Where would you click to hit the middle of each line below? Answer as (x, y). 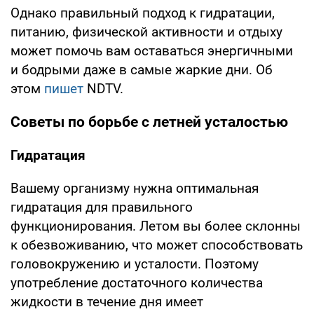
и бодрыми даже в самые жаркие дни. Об (142, 69)
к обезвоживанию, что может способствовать (157, 245)
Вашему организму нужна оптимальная (135, 188)
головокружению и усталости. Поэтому (135, 264)
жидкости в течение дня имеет (107, 301)
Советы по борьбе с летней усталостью (149, 122)
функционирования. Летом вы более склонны (156, 226)
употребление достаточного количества (137, 282)
